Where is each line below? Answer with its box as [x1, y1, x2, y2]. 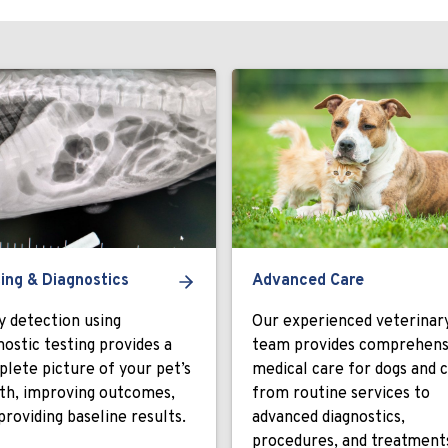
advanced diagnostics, [252, 408, 405, 428]
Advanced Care [252, 271, 364, 291]
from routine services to [252, 384, 430, 404]
